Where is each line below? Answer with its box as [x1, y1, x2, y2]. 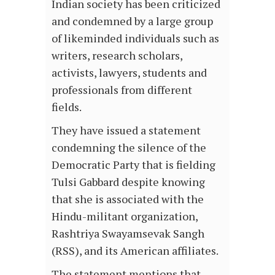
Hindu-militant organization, [52, 209, 198, 224]
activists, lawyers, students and [52, 65, 207, 80]
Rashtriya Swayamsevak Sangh [52, 226, 204, 241]
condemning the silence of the [52, 140, 206, 155]
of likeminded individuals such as [52, 31, 219, 46]
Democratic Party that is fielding [52, 157, 215, 172]
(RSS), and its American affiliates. [52, 243, 219, 258]
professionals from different [52, 82, 192, 98]
